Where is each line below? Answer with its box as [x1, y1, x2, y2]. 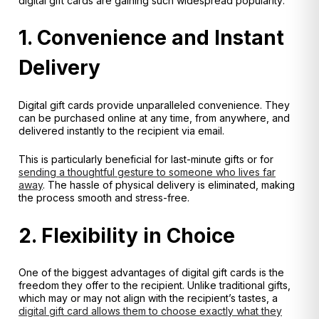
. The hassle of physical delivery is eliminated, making [43, 179, 295, 192]
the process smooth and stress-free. [19, 192, 189, 204]
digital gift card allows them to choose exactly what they [19, 305, 282, 318]
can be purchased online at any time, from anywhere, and [19, 111, 290, 124]
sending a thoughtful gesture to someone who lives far [19, 166, 276, 179]
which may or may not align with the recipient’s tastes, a [19, 292, 278, 305]
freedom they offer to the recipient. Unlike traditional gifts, [19, 279, 291, 292]
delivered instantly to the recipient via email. [19, 124, 224, 137]
